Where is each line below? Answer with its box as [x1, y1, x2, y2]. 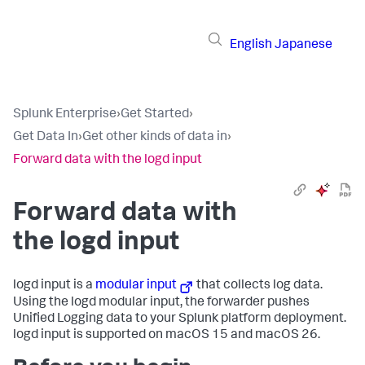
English [230, 38, 272, 52]
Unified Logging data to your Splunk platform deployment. [13, 313, 346, 327]
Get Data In [13, 131, 78, 144]
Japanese [275, 38, 332, 52]
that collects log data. [194, 279, 323, 292]
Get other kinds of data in [82, 131, 227, 144]
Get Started [121, 108, 189, 121]
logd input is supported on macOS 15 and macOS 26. [13, 329, 320, 343]
